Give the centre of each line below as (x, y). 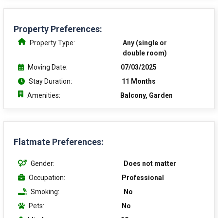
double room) (145, 53)
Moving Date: (48, 67)
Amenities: (44, 95)
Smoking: (45, 191)
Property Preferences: (58, 29)
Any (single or (145, 43)
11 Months (139, 81)
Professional (143, 177)
